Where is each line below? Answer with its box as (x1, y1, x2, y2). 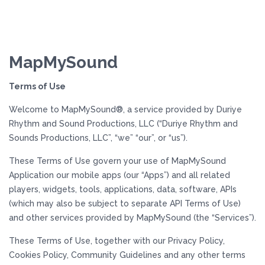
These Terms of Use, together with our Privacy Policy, (9, 236, 225, 245)
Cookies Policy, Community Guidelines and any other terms (9, 250, 245, 260)
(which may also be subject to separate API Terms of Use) (9, 199, 241, 208)
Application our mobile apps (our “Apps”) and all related (9, 170, 230, 180)
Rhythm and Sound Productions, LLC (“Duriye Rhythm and (9, 119, 238, 128)
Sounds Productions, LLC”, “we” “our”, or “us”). (9, 133, 188, 143)
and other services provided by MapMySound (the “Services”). (9, 213, 256, 222)
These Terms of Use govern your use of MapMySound (9, 156, 226, 166)
